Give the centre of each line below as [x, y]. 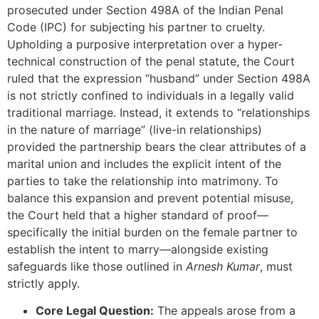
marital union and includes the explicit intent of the [144, 163]
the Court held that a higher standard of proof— [138, 215]
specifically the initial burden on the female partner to [152, 232]
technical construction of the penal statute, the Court [151, 61]
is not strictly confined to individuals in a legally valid [151, 95]
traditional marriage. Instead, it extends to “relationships [158, 112]
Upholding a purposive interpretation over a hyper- [145, 44]
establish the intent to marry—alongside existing [138, 249]
